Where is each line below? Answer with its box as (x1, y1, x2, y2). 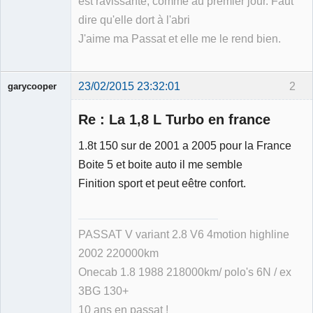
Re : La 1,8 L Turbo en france (78, 111, 270, 127)
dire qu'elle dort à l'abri (78, 14, 190, 27)
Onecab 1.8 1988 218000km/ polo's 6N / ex (78, 265, 291, 278)
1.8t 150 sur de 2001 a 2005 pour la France (78, 139, 291, 152)
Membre (8, 171, 39, 182)
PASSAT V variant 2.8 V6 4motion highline (78, 228, 289, 240)
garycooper (8, 80, 57, 92)
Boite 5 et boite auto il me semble (78, 158, 242, 171)
